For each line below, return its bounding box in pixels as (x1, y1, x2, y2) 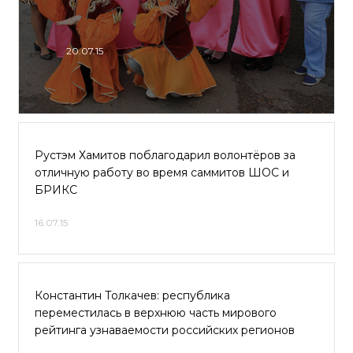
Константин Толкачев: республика (35, 288, 230, 303)
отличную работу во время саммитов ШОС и (35, 165, 289, 180)
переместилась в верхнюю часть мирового (35, 306, 277, 320)
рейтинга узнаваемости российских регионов (35, 323, 295, 337)
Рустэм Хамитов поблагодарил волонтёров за (35, 148, 295, 162)
